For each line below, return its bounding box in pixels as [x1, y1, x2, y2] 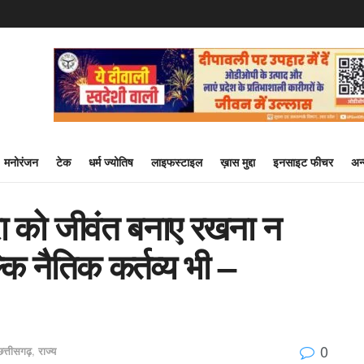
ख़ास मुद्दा [220, 154, 255, 170]
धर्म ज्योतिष [89, 154, 133, 170]
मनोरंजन [4, 154, 38, 170]
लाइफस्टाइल [151, 154, 202, 170]
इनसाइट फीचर [273, 154, 333, 170]
